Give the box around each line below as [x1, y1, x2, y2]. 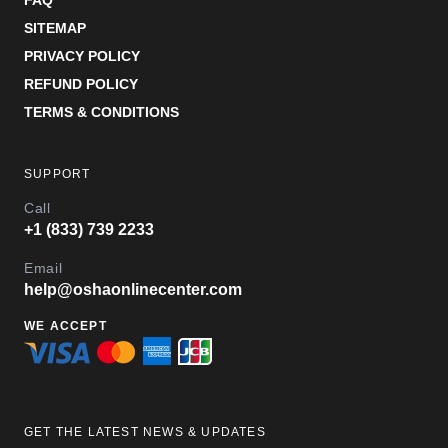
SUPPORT [24, 167, 91, 182]
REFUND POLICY [24, 76, 138, 93]
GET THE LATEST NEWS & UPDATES [24, 425, 266, 440]
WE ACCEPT [24, 319, 107, 334]
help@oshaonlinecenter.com [24, 281, 242, 299]
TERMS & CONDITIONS [24, 104, 179, 121]
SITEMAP [24, 20, 86, 37]
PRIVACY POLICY [24, 48, 140, 65]
